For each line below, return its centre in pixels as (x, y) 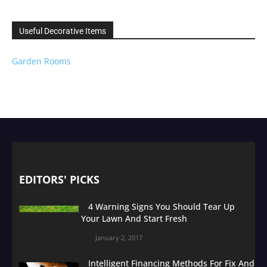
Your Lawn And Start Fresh (134, 218)
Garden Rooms (41, 61)
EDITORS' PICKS (59, 179)
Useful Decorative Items (63, 31)
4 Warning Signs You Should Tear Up (162, 206)
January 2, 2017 (119, 237)
